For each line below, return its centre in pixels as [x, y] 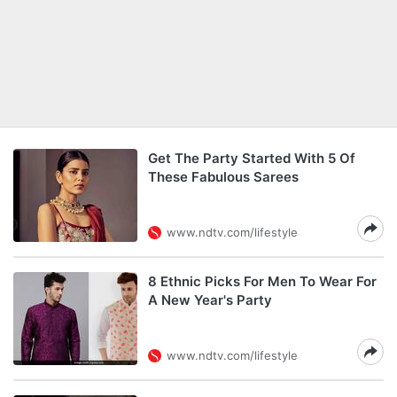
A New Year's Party [210, 300]
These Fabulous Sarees [223, 177]
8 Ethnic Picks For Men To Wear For [262, 281]
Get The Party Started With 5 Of [252, 158]
